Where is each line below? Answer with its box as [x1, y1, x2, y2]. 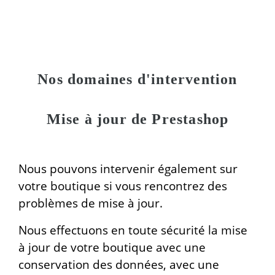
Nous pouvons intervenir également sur [18, 161, 238, 176]
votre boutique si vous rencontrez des [18, 178, 227, 193]
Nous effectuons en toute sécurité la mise [18, 222, 247, 238]
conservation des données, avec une [18, 257, 219, 272]
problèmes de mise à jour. [18, 195, 163, 211]
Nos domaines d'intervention [37, 71, 238, 87]
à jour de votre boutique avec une [18, 239, 206, 255]
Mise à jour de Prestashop [46, 111, 229, 127]
